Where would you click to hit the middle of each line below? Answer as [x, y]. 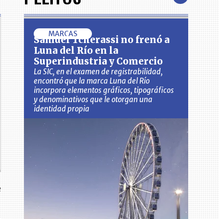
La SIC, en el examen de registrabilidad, [99, 72]
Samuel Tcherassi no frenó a [102, 40]
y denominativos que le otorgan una [93, 100]
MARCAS [63, 34]
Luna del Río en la [76, 51]
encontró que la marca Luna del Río [92, 81]
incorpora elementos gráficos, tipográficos [104, 90]
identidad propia [62, 109]
